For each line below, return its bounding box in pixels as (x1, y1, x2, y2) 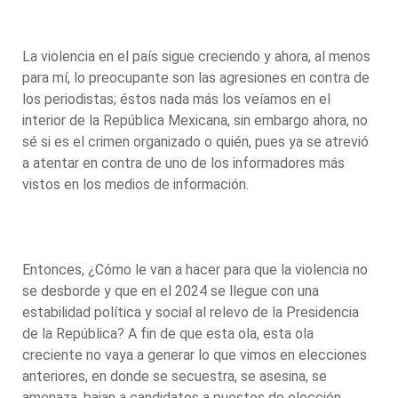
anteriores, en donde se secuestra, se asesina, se (22, 367, 327, 385)
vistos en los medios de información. (22, 175, 252, 193)
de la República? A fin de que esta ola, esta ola (22, 324, 314, 342)
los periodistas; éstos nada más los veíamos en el (22, 90, 330, 107)
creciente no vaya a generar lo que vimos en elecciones (22, 346, 367, 363)
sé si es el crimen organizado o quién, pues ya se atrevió (22, 132, 369, 150)
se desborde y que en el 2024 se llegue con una (22, 282, 319, 299)
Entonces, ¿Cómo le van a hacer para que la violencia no (22, 260, 368, 278)
